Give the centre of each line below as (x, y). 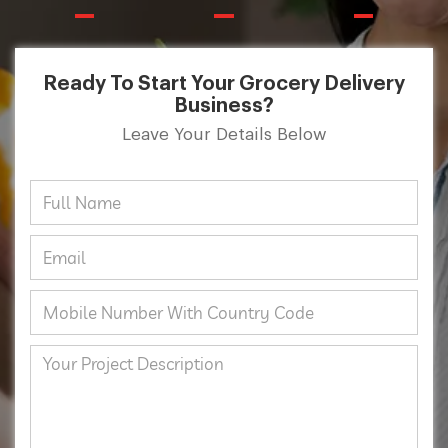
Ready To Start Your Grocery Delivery (224, 84)
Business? (224, 106)
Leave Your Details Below (224, 134)
